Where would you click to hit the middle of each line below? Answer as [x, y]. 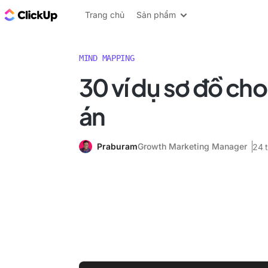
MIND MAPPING [107, 58]
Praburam [117, 146]
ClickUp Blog [90, 14]
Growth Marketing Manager [192, 146]
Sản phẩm [156, 15]
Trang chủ [105, 15]
